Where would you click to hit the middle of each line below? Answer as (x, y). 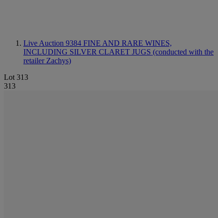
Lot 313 (16, 77)
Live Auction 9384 (53, 43)
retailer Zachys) (47, 61)
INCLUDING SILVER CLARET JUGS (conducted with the (118, 52)
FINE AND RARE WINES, (127, 43)
